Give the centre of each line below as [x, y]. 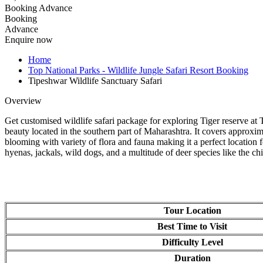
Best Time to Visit [186, 226]
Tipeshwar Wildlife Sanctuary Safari [90, 80]
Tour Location [186, 210]
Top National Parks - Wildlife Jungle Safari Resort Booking [134, 70]
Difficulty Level [186, 242]
